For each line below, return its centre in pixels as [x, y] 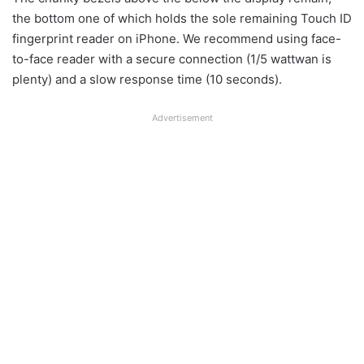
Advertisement [182, 118]
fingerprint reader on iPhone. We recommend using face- [177, 39]
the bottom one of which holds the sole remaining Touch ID [182, 18]
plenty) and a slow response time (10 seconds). [147, 79]
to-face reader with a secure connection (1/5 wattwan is [172, 59]
